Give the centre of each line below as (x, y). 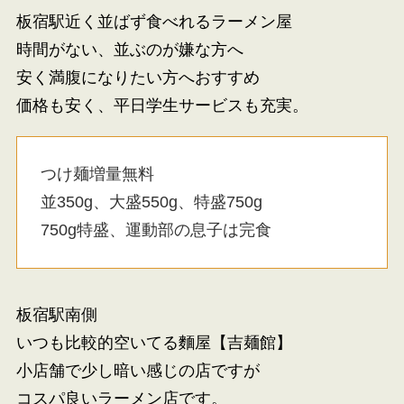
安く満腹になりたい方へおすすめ (138, 78)
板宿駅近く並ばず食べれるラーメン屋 (154, 22)
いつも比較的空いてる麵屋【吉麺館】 (154, 342)
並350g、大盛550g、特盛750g (152, 202)
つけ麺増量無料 (98, 174)
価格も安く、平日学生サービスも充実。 (162, 106)
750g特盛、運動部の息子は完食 (156, 230)
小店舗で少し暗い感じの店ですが (138, 370)
